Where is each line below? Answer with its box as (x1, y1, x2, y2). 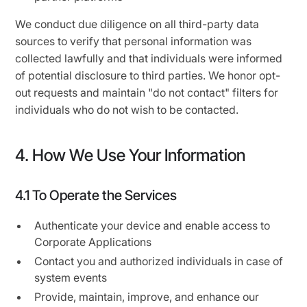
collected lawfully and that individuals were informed (15, 51, 283, 65)
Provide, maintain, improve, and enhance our (34, 290, 260, 304)
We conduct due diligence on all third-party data (15, 17, 260, 31)
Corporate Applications (34, 235, 152, 249)
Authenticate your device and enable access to (34, 219, 271, 232)
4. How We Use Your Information (15, 145, 246, 165)
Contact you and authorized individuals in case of (34, 254, 284, 268)
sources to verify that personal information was (15, 34, 252, 48)
